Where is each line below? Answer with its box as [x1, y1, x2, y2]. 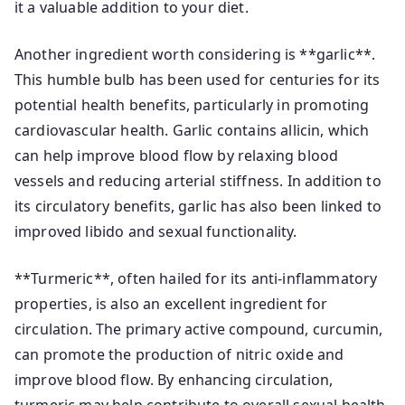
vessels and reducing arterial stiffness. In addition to [14, 171, 381, 191]
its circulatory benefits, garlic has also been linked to [14, 196, 381, 216]
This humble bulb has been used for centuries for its [14, 70, 381, 89]
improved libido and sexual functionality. [14, 221, 297, 241]
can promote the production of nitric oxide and [14, 344, 344, 364]
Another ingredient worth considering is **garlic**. [14, 44, 376, 64]
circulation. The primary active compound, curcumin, [14, 319, 383, 339]
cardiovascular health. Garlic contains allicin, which [14, 120, 370, 140]
